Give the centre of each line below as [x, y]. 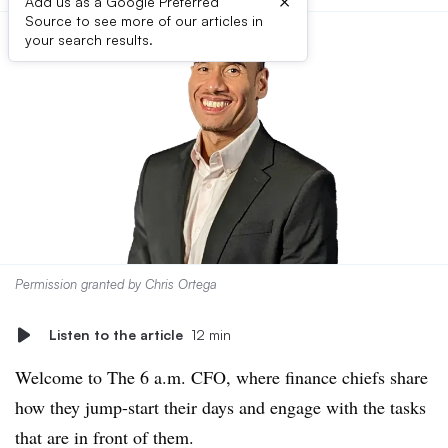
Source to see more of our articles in [144, 20]
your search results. [89, 39]
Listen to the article [116, 334]
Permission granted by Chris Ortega [116, 284]
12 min [211, 334]
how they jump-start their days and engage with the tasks [220, 407]
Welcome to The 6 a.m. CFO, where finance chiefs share [221, 377]
